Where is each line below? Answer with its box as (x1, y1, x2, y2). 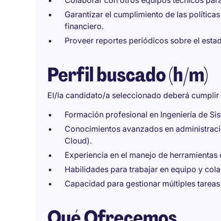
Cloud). (65, 136, 92, 146)
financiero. (65, 21, 104, 31)
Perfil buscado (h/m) (47, 62, 208, 87)
